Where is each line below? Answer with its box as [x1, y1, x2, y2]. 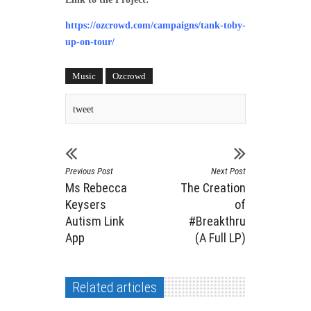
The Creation [180, 180, 246, 196]
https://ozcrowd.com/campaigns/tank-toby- [65, 19, 246, 31]
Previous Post [65, 166, 113, 177]
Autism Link [65, 214, 124, 229]
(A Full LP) [195, 230, 246, 246]
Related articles [72, 279, 157, 296]
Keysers [65, 197, 106, 212]
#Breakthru [189, 214, 246, 229]
